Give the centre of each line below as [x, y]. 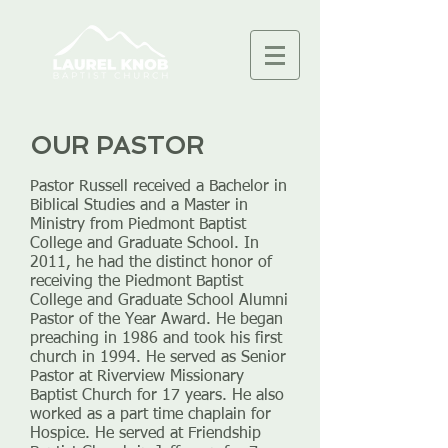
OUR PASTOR [117, 145]
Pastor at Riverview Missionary [137, 377]
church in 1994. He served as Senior [158, 358]
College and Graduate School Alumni [159, 301]
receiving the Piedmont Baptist [136, 282]
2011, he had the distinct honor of [151, 263]
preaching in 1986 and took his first [156, 339]
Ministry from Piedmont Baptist [138, 225]
